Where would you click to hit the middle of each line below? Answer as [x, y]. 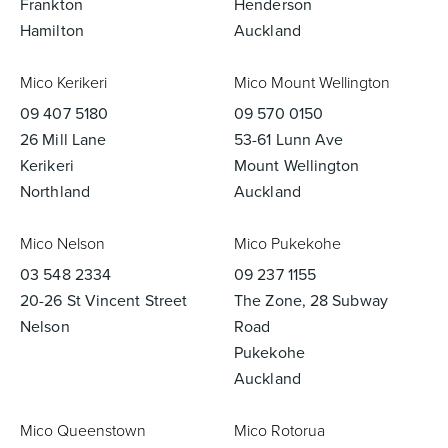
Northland [55, 191]
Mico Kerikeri [63, 82]
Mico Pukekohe [287, 243]
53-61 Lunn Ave [289, 139]
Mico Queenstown [83, 430]
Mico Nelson [62, 243]
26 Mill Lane [63, 139]
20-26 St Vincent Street [104, 300]
